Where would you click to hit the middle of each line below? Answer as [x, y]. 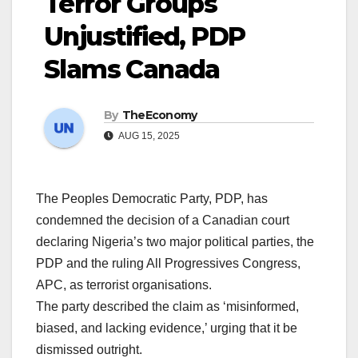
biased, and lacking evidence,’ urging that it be [167, 328]
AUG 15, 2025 [148, 135]
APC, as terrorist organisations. [124, 284]
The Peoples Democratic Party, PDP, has [152, 198]
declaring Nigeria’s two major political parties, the [175, 241]
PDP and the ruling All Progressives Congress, [168, 263]
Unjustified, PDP [145, 37]
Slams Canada [132, 70]
